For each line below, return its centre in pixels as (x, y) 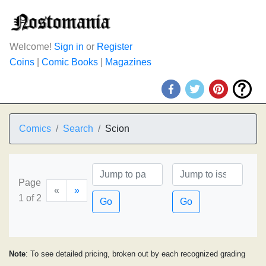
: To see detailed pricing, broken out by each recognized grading (135, 254)
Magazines (128, 62)
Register (115, 47)
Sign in (69, 47)
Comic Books (70, 62)
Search (78, 129)
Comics (35, 129)
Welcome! (32, 47)
